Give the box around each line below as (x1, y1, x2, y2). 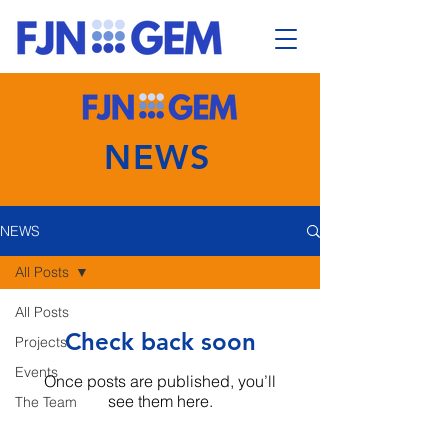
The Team (15, 393, 77, 411)
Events (15, 363, 58, 381)
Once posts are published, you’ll (44, 371, 276, 391)
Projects (15, 333, 67, 351)
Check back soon (64, 327, 256, 356)
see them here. (107, 391, 213, 411)
